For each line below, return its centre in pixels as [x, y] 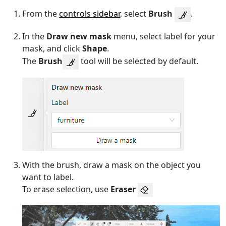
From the [41, 13]
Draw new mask [79, 36]
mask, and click [52, 48]
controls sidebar [90, 13]
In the [34, 36]
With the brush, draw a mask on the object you [111, 165]
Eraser [123, 189]
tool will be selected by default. [138, 61]
